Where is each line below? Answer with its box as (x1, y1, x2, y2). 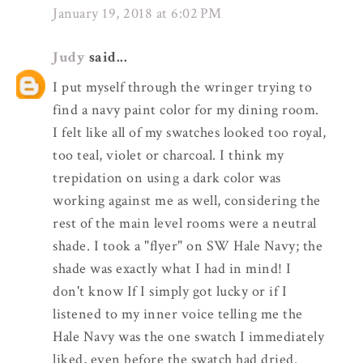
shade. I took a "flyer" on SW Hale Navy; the (53, 237, 322, 256)
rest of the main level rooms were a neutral (53, 214, 317, 233)
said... (85, 48, 127, 67)
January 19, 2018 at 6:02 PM (53, 3, 222, 23)
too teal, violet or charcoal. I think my (53, 146, 284, 165)
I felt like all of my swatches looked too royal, (53, 123, 326, 143)
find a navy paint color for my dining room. (53, 100, 319, 120)
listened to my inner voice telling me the (53, 305, 303, 324)
